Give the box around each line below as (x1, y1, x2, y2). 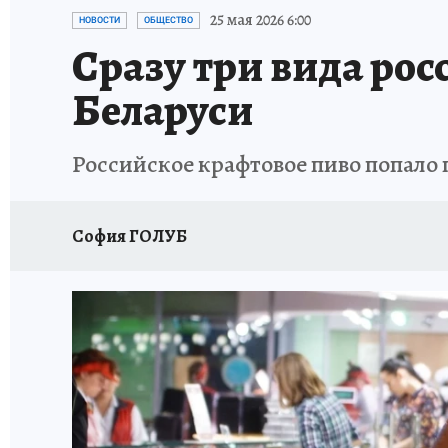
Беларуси (72, 80, 253, 140)
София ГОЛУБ (72, 223, 187, 248)
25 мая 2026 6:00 (210, 9, 311, 31)
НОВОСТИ (79, 15, 120, 25)
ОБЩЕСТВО (144, 15, 193, 25)
